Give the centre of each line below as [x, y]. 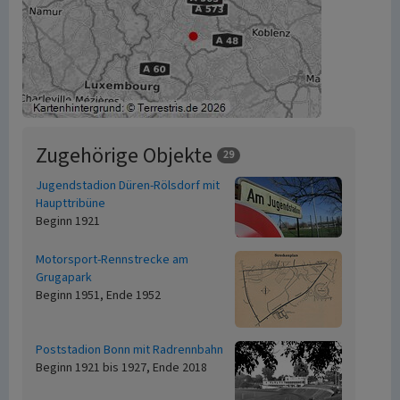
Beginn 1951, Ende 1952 [98, 296]
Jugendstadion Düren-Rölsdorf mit [128, 186]
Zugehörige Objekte [126, 156]
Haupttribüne [71, 204]
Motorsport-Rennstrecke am [112, 260]
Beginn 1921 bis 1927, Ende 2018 [121, 368]
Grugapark [64, 278]
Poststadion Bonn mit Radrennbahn [129, 350]
